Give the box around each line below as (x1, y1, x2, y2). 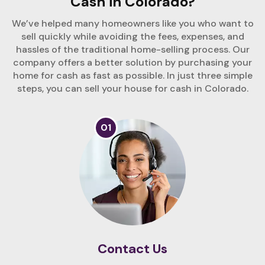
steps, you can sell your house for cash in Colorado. (17, 82, 248, 95)
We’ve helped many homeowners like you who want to (11, 17, 254, 30)
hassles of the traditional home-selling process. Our (15, 43, 250, 56)
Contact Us (98, 240, 167, 257)
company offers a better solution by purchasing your (13, 56, 252, 69)
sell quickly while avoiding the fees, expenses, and (21, 30, 244, 43)
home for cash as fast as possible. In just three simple (12, 69, 253, 82)
